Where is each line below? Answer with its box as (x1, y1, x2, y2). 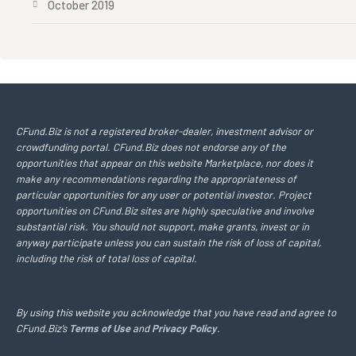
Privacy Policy (152, 322, 217, 335)
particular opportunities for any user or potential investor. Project (16, 188, 311, 201)
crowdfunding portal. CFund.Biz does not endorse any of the (16, 141, 286, 153)
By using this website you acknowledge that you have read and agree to (16, 306, 336, 319)
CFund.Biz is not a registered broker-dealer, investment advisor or (16, 125, 313, 137)
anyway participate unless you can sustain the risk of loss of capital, (16, 236, 321, 249)
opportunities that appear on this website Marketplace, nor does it (16, 157, 313, 169)
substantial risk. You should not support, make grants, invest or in (16, 220, 309, 233)
